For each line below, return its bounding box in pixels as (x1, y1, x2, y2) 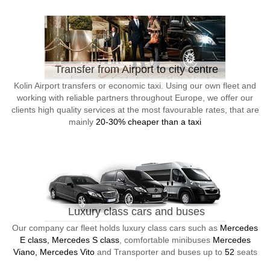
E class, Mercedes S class (19, 235, 119, 245)
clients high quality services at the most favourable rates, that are (11, 105, 259, 115)
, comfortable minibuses (119, 235, 213, 245)
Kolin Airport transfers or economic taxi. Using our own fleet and (14, 81, 256, 90)
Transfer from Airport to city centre (54, 63, 218, 75)
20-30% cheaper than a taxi (96, 117, 201, 127)
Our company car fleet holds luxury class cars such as (12, 223, 220, 233)
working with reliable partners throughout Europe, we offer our (17, 93, 253, 102)
